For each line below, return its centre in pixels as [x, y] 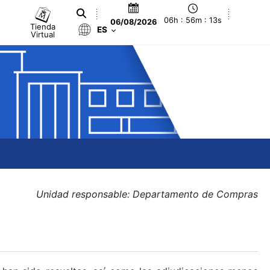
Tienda [43, 26]
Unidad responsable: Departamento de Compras [147, 194]
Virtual [43, 34]
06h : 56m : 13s [193, 20]
